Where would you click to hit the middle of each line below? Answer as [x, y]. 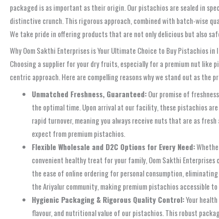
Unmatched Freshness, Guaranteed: [89, 94]
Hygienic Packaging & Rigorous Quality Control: [108, 199]
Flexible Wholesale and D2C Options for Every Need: [113, 146]
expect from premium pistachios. [78, 133]
